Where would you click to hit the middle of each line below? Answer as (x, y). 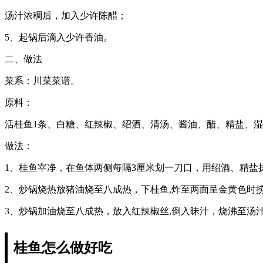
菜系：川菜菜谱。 (42, 80)
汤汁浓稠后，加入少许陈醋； (66, 15)
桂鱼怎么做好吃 (63, 247)
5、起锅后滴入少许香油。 (59, 37)
